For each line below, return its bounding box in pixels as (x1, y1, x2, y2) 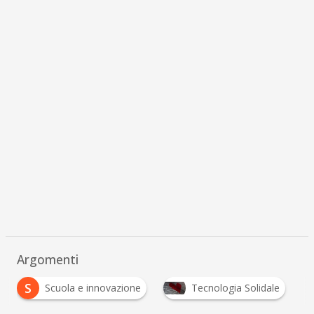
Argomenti (16, 250, 78, 268)
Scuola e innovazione (44, 280, 141, 294)
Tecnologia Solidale (191, 280, 280, 294)
